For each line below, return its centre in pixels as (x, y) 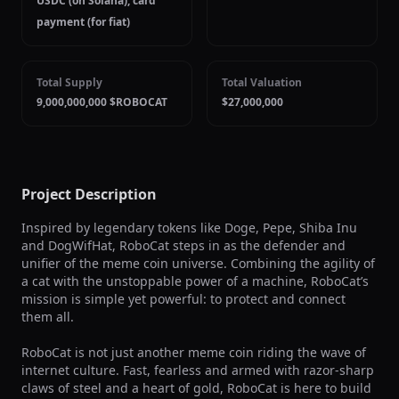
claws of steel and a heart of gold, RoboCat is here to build (196, 388)
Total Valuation (262, 82)
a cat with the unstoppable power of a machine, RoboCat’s (195, 281)
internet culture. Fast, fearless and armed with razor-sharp (198, 370)
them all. (48, 317)
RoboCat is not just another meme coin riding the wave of (194, 352)
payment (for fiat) (83, 22)
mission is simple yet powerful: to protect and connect (183, 299)
